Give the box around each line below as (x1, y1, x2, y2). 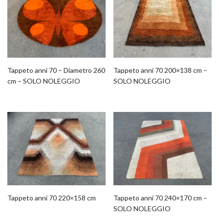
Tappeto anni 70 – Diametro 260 (7, 66, 105, 74)
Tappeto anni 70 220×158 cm (7, 194, 96, 202)
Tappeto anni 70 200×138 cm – (113, 66, 208, 74)
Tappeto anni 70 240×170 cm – (113, 194, 208, 202)
